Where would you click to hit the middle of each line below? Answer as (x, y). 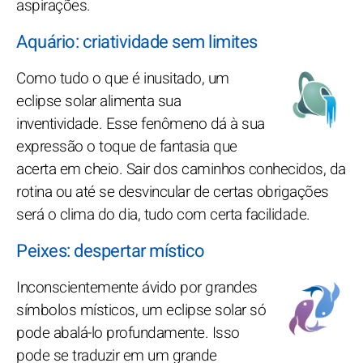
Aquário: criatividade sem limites (137, 42)
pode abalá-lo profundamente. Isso (128, 333)
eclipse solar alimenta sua (98, 101)
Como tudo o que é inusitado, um (123, 78)
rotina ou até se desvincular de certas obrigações (173, 192)
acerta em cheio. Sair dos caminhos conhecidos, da (181, 169)
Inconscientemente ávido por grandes (137, 287)
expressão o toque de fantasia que (127, 146)
